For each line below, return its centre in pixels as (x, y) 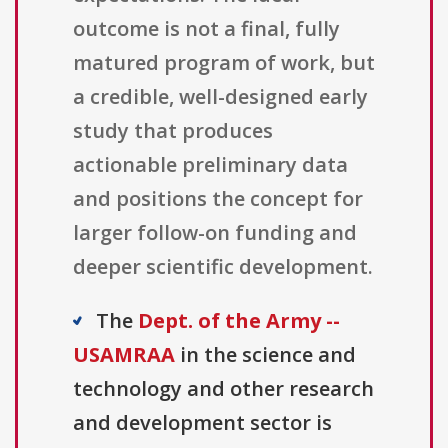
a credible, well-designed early (220, 97)
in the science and (265, 355)
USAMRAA (124, 355)
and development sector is (202, 423)
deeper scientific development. (223, 267)
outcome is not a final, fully (206, 29)
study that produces (173, 131)
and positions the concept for (218, 199)
